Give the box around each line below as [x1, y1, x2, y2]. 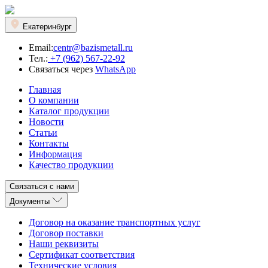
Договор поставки [29, 228, 103, 238]
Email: [29, 42, 53, 53]
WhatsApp [95, 64, 136, 74]
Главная [29, 84, 61, 95]
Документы [10, 197, 50, 206]
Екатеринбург [23, 22, 72, 31]
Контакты [29, 138, 69, 148]
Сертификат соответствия [29, 249, 135, 260]
